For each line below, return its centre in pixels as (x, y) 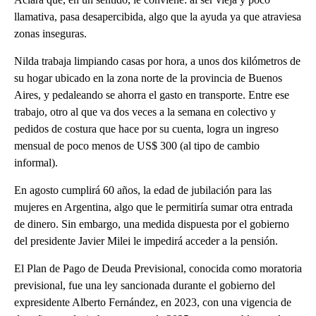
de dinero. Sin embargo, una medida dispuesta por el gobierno (152, 224)
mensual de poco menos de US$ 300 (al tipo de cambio (137, 145)
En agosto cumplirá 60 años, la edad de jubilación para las (143, 190)
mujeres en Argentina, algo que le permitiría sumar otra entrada (153, 207)
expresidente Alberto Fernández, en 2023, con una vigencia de (153, 302)
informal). (36, 162)
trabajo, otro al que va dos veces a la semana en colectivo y (145, 111)
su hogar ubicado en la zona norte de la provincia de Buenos (148, 78)
